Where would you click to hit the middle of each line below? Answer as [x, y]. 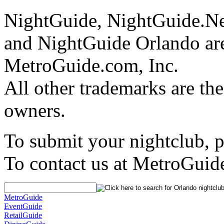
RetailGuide [23, 215]
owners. [35, 110]
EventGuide [23, 206]
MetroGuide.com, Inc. [91, 65]
